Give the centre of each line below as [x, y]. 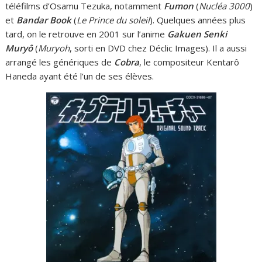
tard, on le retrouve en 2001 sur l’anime [87, 34]
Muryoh [54, 48]
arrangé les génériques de [60, 62]
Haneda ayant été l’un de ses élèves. [80, 76]
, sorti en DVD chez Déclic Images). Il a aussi [158, 48]
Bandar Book [44, 20]
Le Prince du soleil [113, 20]
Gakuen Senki [197, 34]
